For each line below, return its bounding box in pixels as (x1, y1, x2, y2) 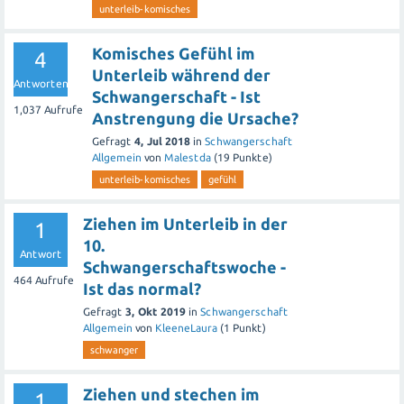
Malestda (164, 151, 211, 164)
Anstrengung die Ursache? (92, 109, 298, 128)
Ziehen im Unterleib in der (83, 215, 288, 234)
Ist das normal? (83, 280, 201, 298)
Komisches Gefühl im (92, 44, 255, 63)
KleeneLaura (155, 322, 217, 335)
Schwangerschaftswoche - (83, 258, 286, 277)
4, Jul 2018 (134, 135, 190, 148)
